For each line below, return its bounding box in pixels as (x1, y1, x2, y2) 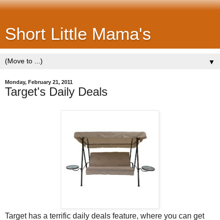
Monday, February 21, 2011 (5, 79, 73, 85)
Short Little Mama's (5, 25, 151, 43)
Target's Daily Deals (5, 85, 108, 98)
